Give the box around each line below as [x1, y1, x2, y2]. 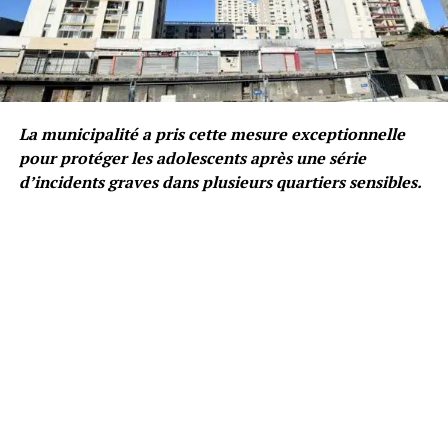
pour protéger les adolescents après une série [18, 146, 366, 169]
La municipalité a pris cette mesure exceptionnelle [18, 122, 405, 145]
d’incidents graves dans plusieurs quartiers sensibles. [18, 170, 422, 193]
